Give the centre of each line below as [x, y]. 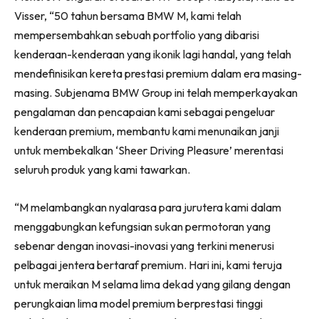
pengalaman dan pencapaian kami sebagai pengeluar [145, 111]
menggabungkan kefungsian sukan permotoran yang [142, 226]
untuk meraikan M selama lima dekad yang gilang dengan [152, 284]
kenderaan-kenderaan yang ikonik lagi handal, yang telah [153, 54]
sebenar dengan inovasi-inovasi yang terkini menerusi [144, 245]
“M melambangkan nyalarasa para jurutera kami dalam [148, 207]
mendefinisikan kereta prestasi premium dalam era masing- [158, 73]
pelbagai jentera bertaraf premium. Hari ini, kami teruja [148, 265]
